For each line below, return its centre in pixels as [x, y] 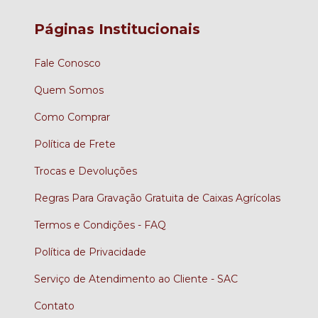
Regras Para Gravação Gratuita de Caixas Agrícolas [157, 198]
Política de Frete [75, 144]
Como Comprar [72, 117]
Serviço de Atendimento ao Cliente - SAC [136, 279]
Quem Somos [69, 90]
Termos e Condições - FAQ [100, 225]
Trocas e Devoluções [86, 171]
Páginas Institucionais [117, 29]
